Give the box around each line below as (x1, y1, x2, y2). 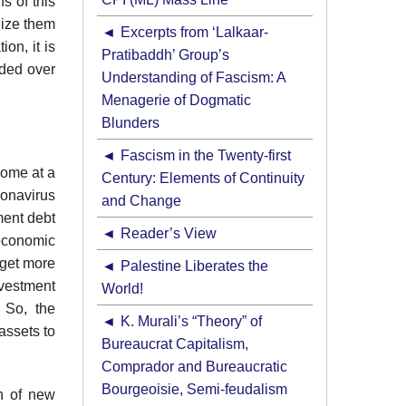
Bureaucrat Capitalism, (101, 336, 248, 353)
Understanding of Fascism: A (101, 70, 286, 86)
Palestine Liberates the (120, 258, 268, 275)
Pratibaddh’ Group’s (101, 47, 229, 63)
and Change (101, 193, 181, 209)
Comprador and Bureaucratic (101, 359, 287, 375)
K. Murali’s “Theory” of (120, 314, 262, 330)
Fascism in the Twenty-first (120, 148, 291, 164)
